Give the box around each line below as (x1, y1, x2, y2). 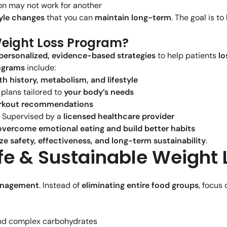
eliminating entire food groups (82, 180, 199, 191)
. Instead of (39, 180, 82, 191)
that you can (45, 12, 95, 23)
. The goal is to (171, 12, 226, 23)
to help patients (156, 50, 218, 61)
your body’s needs (64, 87, 134, 98)
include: (25, 62, 56, 73)
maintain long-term (95, 12, 171, 23)
